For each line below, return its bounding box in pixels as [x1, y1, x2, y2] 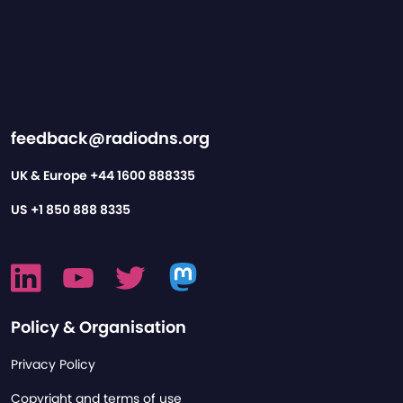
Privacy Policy [11, 355, 95, 374]
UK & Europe [11, 166, 90, 185]
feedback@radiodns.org [11, 127, 210, 150]
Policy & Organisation [11, 316, 186, 339]
